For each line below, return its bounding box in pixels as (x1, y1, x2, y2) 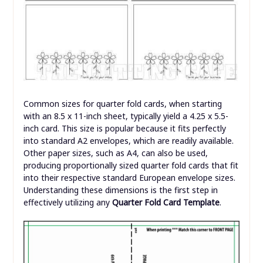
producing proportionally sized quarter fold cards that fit (23, 160, 238, 171)
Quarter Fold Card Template (112, 197, 220, 208)
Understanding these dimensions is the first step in (23, 184, 218, 196)
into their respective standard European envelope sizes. (23, 172, 235, 184)
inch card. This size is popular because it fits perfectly (23, 123, 226, 134)
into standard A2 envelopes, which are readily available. (23, 135, 234, 147)
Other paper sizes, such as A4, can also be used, (23, 147, 208, 159)
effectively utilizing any (23, 197, 112, 208)
